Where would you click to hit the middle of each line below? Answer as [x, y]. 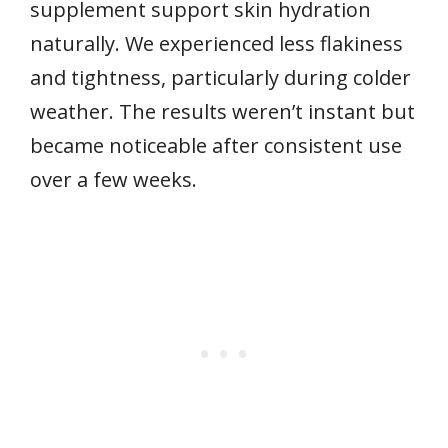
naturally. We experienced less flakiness [216, 43]
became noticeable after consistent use [216, 145]
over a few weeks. [113, 179]
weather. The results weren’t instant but [222, 111]
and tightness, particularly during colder [220, 77]
